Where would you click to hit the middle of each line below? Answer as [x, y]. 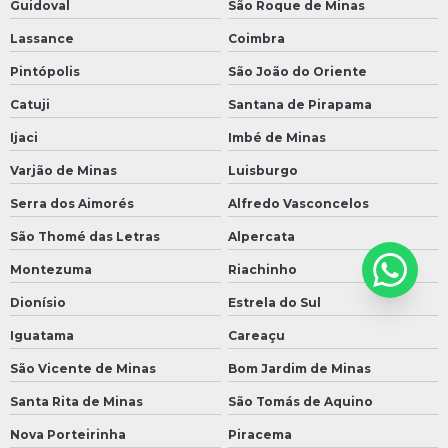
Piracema [259, 435]
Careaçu [256, 336]
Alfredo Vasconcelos [298, 204]
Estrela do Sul [274, 303]
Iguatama [42, 336]
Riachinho [262, 270]
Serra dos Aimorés [72, 204]
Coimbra [256, 39]
